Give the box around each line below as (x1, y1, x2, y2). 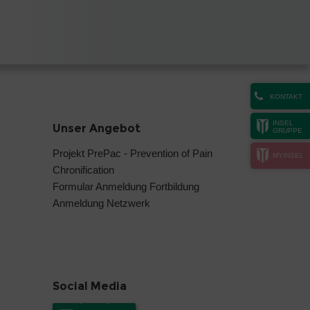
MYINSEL (273, 152, 304, 159)
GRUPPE (273, 126, 302, 134)
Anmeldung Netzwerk (53, 197, 150, 209)
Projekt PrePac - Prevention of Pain (53, 147, 212, 159)
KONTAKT (269, 93, 302, 100)
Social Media (53, 279, 127, 293)
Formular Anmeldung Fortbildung (53, 180, 199, 192)
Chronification (53, 163, 114, 176)
